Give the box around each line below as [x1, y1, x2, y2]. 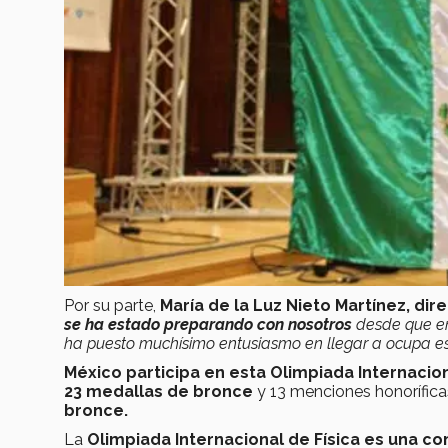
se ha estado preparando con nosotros [64, 315, 356, 335]
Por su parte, [64, 296, 160, 316]
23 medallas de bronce [64, 382, 253, 402]
